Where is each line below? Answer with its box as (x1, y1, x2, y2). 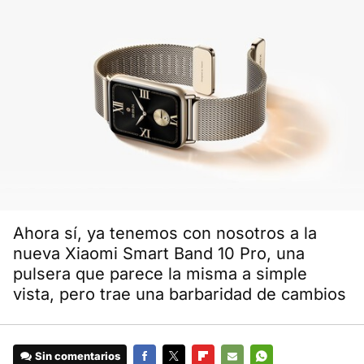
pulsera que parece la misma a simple (13, 264, 307, 284)
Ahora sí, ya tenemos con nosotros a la (13, 223, 317, 244)
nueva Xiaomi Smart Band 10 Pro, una (13, 244, 305, 264)
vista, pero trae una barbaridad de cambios (13, 284, 346, 305)
